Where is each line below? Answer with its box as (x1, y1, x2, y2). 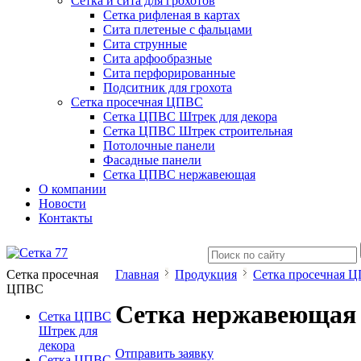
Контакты (39, 211, 93, 226)
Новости (39, 197, 86, 211)
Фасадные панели (103, 153, 201, 168)
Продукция (175, 268, 237, 282)
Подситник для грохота (103, 81, 232, 95)
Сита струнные (103, 37, 187, 52)
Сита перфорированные (103, 66, 235, 81)
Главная (115, 268, 159, 282)
